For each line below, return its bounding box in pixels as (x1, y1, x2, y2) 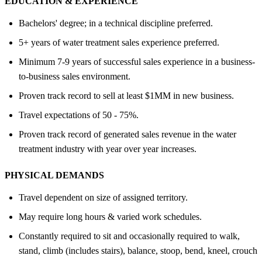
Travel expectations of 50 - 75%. (19, 109, 139, 120)
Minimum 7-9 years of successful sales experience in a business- (19, 56, 255, 67)
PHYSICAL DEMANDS (5, 170, 104, 180)
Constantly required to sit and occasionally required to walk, (19, 230, 240, 241)
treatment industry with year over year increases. (19, 143, 196, 154)
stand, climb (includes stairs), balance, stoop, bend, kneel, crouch (19, 245, 257, 256)
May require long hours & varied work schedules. (19, 211, 202, 222)
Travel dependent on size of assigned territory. (19, 192, 188, 202)
